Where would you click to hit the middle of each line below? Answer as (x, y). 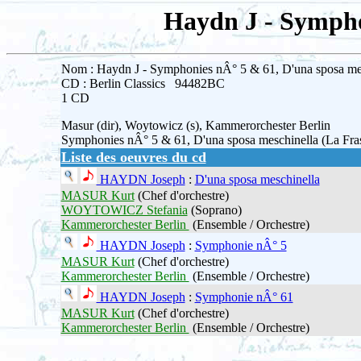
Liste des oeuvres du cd (133, 158)
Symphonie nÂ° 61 (244, 297)
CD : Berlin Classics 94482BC (143, 84)
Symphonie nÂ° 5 (241, 246)
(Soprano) (214, 210)
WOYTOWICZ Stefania (124, 210)
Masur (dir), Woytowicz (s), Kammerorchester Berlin (195, 126)
